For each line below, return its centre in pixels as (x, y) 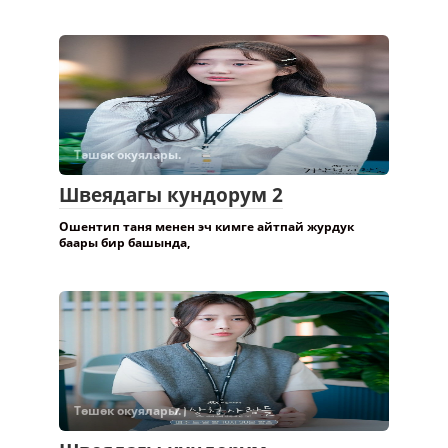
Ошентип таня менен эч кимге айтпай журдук (206, 226)
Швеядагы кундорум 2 (171, 194)
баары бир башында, (124, 242)
